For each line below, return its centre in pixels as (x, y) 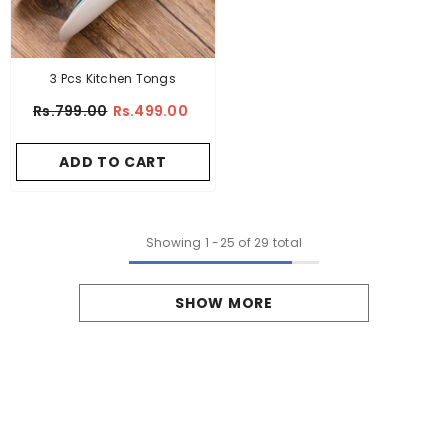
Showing (173, 243)
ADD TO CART (113, 162)
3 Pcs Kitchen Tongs (113, 79)
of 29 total (269, 243)
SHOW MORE (224, 303)
